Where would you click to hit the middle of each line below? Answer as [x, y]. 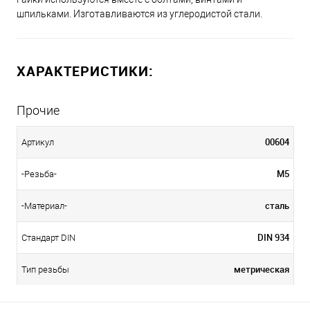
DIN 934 [273, 237]
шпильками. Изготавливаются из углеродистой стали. [139, 13]
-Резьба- [39, 174]
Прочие [38, 110]
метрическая [262, 269]
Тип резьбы [45, 270]
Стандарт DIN [48, 238]
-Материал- [44, 206]
